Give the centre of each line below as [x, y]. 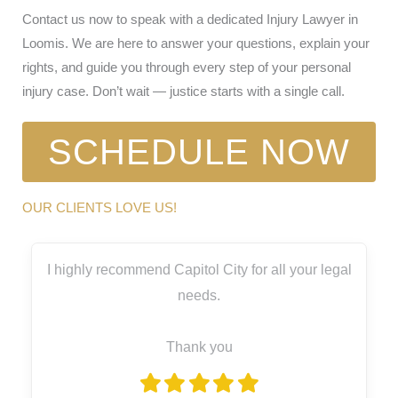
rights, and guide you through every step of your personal [187, 67]
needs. [199, 295]
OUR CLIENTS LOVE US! [99, 207]
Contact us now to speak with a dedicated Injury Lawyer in [190, 19]
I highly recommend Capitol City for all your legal [199, 269]
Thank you [199, 346]
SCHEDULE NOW [199, 151]
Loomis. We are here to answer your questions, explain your [196, 43]
